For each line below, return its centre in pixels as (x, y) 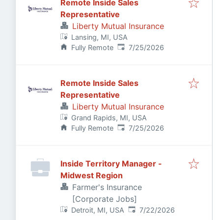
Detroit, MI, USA (98, 210)
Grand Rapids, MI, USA (109, 118)
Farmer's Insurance (107, 187)
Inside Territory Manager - (111, 164)
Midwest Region (92, 175)
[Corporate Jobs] (105, 199)
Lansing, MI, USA (100, 37)
